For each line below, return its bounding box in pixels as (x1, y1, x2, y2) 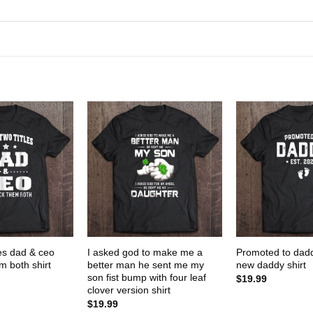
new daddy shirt (235, 259, 306, 270)
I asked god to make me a (87, 246, 203, 258)
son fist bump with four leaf (87, 271, 206, 283)
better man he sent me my (87, 259, 204, 270)
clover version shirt (87, 284, 170, 296)
